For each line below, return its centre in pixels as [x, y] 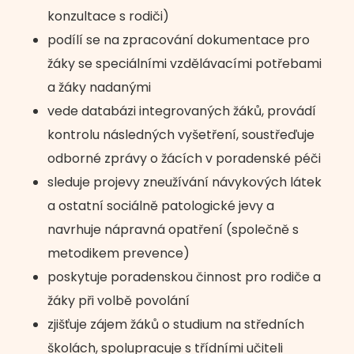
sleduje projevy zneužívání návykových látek [185, 182]
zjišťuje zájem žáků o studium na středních [176, 324]
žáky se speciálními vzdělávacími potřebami [185, 64]
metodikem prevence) [119, 253]
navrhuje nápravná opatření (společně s [173, 230]
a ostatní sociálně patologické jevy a [161, 206]
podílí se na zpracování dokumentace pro [179, 40]
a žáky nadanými [99, 87]
